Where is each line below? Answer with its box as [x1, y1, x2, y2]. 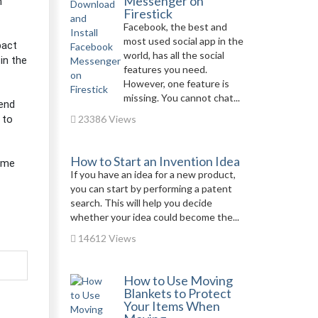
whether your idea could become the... [70, 211, 239, 223]
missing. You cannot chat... [123, 92, 240, 104]
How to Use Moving [123, 273, 233, 288]
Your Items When [123, 298, 220, 314]
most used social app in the [123, 35, 243, 47]
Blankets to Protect [123, 285, 231, 301]
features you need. [123, 63, 207, 75]
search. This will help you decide [70, 197, 212, 209]
